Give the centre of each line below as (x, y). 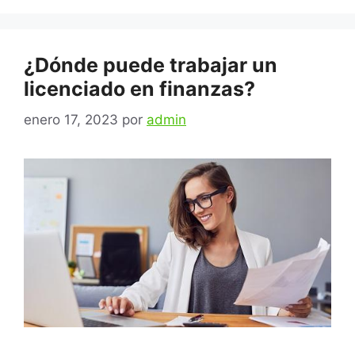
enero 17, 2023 (71, 119)
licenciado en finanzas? (139, 89)
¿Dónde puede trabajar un (151, 65)
